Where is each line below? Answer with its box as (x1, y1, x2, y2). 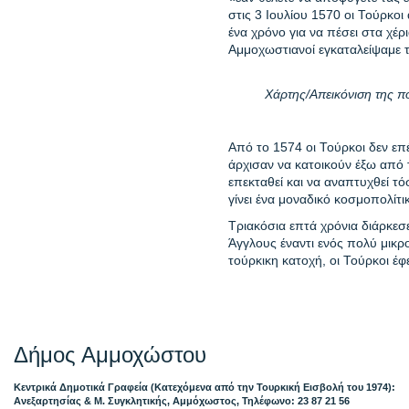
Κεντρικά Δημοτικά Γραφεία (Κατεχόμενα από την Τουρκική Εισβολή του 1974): (14, 381, 395, 393)
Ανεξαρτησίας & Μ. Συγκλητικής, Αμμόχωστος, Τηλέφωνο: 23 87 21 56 (14, 394, 350, 406)
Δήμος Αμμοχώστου (14, 341, 206, 367)
